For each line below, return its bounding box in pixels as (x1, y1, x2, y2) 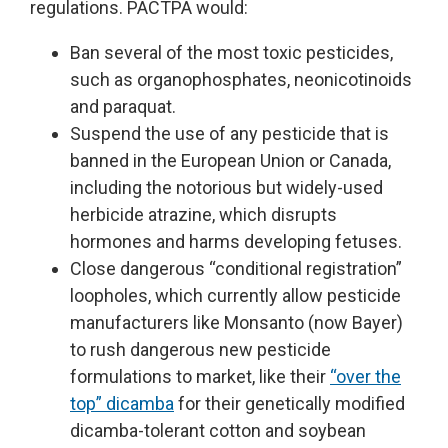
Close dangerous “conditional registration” (70, 258, 402, 280)
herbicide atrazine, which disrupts (70, 204, 337, 226)
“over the (330, 366, 401, 388)
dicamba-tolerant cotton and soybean (70, 420, 366, 442)
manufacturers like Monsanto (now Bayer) (70, 312, 403, 334)
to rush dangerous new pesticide (70, 339, 331, 361)
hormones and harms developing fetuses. (70, 231, 402, 253)
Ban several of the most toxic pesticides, (70, 42, 393, 64)
